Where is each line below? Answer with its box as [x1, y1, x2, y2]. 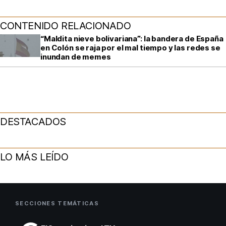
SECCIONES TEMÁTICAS [15, 199, 99, 207]
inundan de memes [40, 51, 111, 62]
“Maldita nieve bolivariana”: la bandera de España [40, 33, 223, 43]
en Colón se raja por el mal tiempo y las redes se [40, 42, 220, 52]
